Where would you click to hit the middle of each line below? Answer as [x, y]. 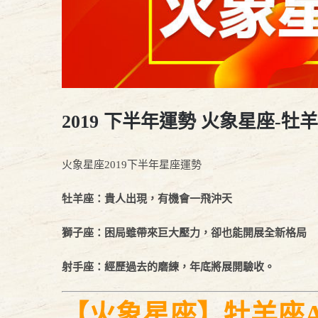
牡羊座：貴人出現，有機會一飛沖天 [147, 199]
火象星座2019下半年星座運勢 [132, 165]
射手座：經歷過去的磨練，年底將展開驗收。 [168, 267]
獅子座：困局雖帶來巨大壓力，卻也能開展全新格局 [184, 233]
